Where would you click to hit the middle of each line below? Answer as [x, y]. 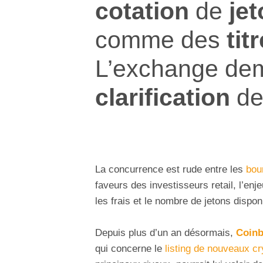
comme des [161, 39]
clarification [163, 97]
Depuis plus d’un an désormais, [166, 233]
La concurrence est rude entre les [171, 170]
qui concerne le [130, 249]
